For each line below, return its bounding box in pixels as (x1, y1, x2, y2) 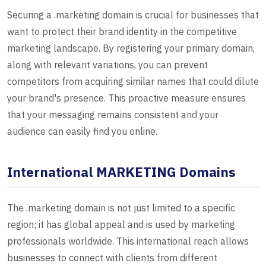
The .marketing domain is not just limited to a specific (7, 202, 235, 214)
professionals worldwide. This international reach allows (7, 235, 249, 248)
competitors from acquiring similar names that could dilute (7, 75, 259, 88)
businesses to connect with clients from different (7, 252, 217, 264)
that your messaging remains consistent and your (7, 109, 218, 121)
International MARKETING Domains (7, 163, 236, 181)
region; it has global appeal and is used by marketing (7, 218, 235, 231)
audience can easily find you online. (7, 125, 157, 138)
